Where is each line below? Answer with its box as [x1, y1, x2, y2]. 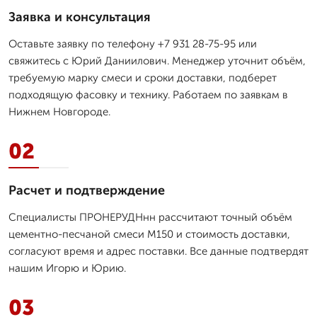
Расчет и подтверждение [8, 182, 165, 198]
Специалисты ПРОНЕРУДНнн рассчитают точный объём [8, 210, 292, 224]
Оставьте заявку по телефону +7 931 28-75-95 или [8, 37, 257, 50]
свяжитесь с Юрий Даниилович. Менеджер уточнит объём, [8, 54, 306, 67]
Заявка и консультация [8, 8, 151, 25]
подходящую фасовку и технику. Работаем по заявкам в [8, 88, 288, 101]
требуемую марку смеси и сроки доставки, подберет [8, 71, 277, 84]
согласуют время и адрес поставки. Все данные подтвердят [8, 244, 309, 258]
